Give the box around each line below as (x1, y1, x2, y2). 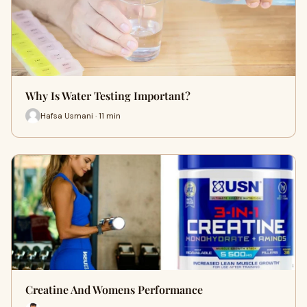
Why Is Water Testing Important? (25, 88, 191, 103)
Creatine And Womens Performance (25, 282, 203, 297)
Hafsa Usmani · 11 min (40, 110, 121, 121)
